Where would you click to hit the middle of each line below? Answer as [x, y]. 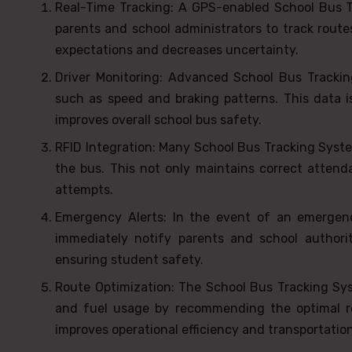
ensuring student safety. [129, 259]
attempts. [84, 189]
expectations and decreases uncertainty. [177, 49]
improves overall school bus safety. [158, 119]
